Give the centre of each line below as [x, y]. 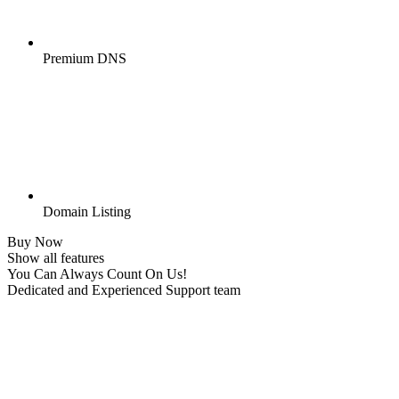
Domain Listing [87, 212]
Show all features [56, 258]
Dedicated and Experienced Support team [124, 290]
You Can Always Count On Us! [97, 274]
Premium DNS [85, 59]
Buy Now [35, 242]
